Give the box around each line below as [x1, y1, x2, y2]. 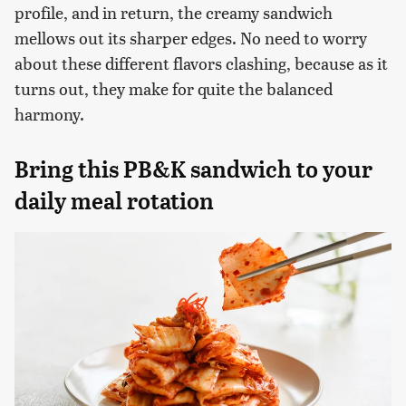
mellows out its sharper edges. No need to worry [14, 25, 367, 49]
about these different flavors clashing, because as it [14, 51, 388, 74]
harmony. [14, 101, 84, 125]
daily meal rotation [14, 187, 214, 215]
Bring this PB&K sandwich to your [14, 155, 372, 183]
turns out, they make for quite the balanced [14, 76, 333, 100]
